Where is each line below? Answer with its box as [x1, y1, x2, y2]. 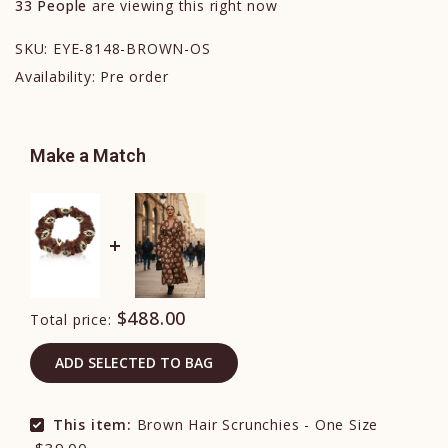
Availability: [15, 67, 101, 87]
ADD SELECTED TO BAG [55, 353, 213, 373]
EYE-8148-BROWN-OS [53, 39, 211, 59]
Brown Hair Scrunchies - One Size [131, 415, 379, 435]
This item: [52, 415, 132, 435]
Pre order [100, 67, 169, 87]
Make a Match [30, 145, 146, 167]
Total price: [30, 310, 112, 330]
